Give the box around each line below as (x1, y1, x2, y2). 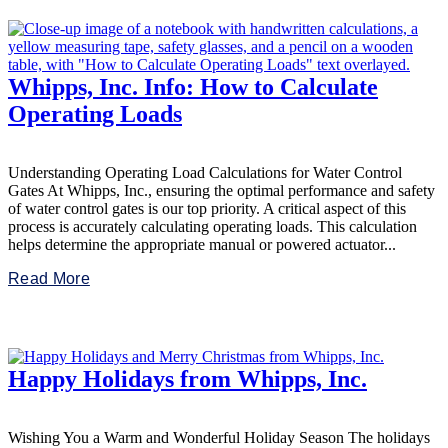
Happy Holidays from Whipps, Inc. (8, 365, 367, 392)
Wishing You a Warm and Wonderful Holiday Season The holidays (8, 428, 430, 446)
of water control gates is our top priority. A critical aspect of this (8, 200, 406, 218)
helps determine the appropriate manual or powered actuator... (8, 236, 396, 254)
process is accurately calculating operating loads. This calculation (8, 218, 417, 236)
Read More (8, 270, 90, 288)
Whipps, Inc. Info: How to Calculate (8, 74, 378, 101)
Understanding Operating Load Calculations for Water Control (8, 164, 402, 182)
